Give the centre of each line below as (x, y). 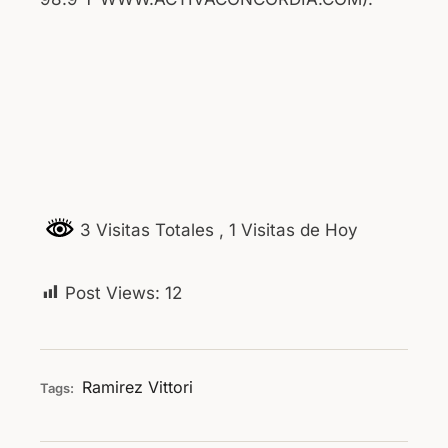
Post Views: (112, 292)
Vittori (170, 386)
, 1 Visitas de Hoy (288, 230)
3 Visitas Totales (147, 230)
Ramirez (112, 386)
